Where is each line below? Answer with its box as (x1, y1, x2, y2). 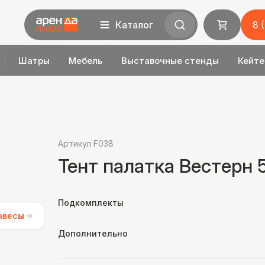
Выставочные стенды (121, 54, 219, 66)
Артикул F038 (58, 138, 114, 148)
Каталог (115, 19, 153, 31)
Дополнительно (58, 228, 128, 238)
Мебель (68, 54, 102, 66)
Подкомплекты (58, 198, 124, 208)
